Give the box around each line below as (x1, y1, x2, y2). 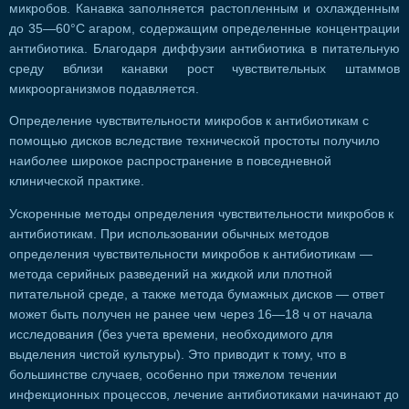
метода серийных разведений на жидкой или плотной (9, 267, 332, 281)
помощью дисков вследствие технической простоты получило (9, 134, 380, 149)
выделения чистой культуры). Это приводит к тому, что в (9, 347, 346, 362)
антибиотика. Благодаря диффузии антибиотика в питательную (9, 41, 400, 56)
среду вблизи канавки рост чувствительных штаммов (9, 61, 400, 76)
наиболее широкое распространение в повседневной (9, 154, 331, 169)
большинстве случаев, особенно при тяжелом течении (9, 367, 337, 382)
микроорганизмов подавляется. (9, 81, 199, 96)
